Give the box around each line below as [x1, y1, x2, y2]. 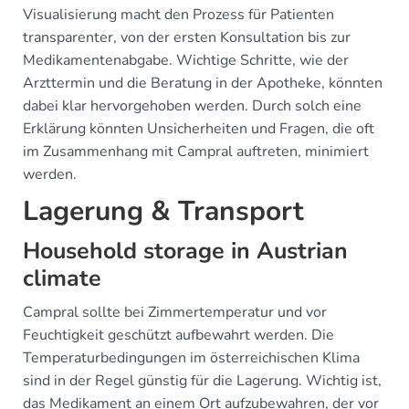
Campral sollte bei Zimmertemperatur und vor [23, 302, 327, 322]
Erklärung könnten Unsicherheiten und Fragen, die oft [23, 119, 374, 139]
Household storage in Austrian [23, 236, 348, 267]
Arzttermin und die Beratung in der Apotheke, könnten [23, 73, 383, 93]
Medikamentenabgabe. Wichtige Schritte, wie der [23, 50, 349, 70]
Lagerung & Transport [23, 193, 304, 230]
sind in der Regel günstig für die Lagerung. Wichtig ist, [23, 371, 382, 391]
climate [23, 263, 101, 294]
